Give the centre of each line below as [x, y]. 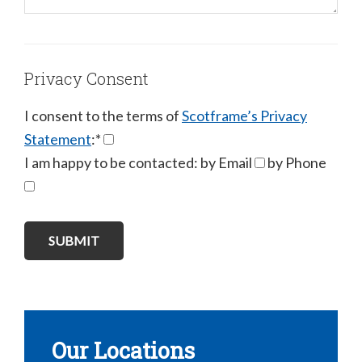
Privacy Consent [86, 79]
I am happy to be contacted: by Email [139, 163]
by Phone [296, 163]
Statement [58, 139]
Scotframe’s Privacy [244, 116]
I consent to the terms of [103, 116]
